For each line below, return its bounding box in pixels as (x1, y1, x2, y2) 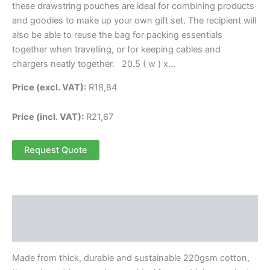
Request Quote (24, 144, 87, 155)
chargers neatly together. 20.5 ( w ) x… (12, 58, 175, 70)
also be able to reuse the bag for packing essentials (12, 30, 222, 41)
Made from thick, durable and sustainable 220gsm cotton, (12, 252, 250, 263)
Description (12, 201, 63, 213)
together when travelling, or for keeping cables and (12, 44, 221, 55)
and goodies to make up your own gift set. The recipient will (12, 15, 256, 27)
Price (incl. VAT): (12, 111, 84, 123)
